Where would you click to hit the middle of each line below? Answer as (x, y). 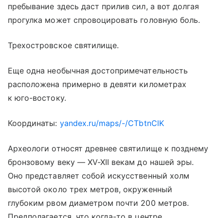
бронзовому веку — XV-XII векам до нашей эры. (101, 162)
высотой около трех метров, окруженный (90, 189)
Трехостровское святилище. (64, 45)
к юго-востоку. (37, 98)
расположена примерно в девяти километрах (97, 84)
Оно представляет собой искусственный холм (99, 175)
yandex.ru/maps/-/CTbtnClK (112, 123)
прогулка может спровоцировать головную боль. (104, 20)
